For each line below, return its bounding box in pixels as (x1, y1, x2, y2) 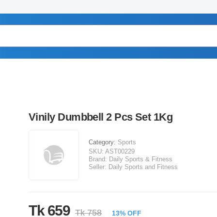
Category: (89, 139, 118, 146)
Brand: (89, 155, 107, 163)
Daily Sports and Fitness (108, 163, 178, 170)
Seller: (89, 163, 107, 170)
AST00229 (105, 148, 135, 155)
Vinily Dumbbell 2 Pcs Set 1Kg (29, 111, 173, 123)
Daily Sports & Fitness (109, 155, 172, 163)
